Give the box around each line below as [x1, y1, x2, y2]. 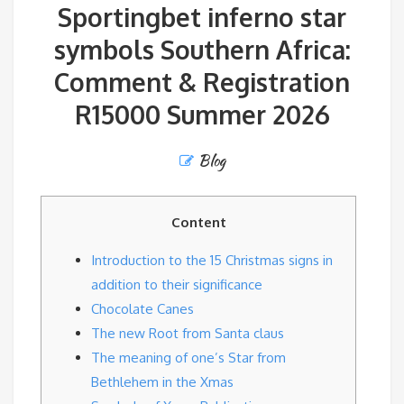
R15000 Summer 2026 [74, 98, 330, 131]
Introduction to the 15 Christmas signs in [91, 252, 333, 269]
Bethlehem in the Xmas [91, 373, 234, 390]
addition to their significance [91, 276, 262, 293]
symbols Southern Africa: [53, 33, 351, 66]
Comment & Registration [54, 66, 350, 98]
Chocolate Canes [91, 300, 194, 317]
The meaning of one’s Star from [91, 349, 286, 366]
